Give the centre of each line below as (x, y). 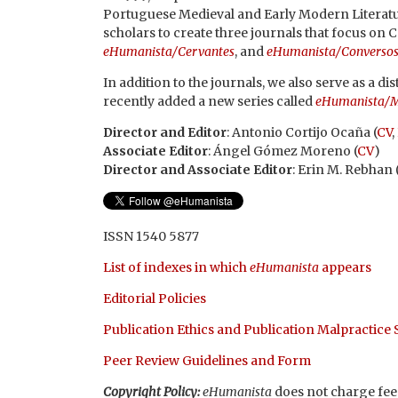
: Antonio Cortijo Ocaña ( (302, 133)
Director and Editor (165, 133)
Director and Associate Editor (198, 170)
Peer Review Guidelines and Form (207, 361)
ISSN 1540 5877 (151, 237)
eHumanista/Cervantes (169, 52)
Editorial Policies (155, 299)
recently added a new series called (209, 102)
